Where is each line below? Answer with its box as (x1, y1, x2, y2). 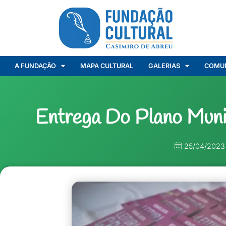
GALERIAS (148, 62, 181, 70)
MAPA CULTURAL (80, 62, 134, 70)
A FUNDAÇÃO (15, 62, 56, 70)
